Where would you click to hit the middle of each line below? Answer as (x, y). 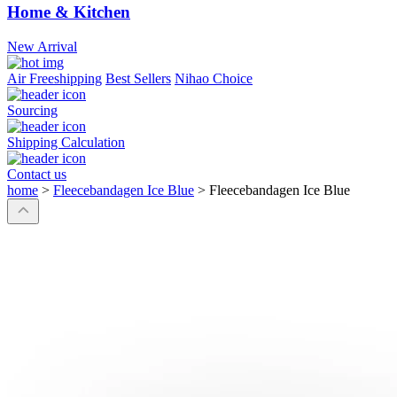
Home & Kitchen (69, 12)
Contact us (37, 175)
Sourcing (32, 111)
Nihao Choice (214, 79)
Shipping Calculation (66, 143)
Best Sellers (138, 79)
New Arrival (42, 47)
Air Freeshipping (54, 79)
